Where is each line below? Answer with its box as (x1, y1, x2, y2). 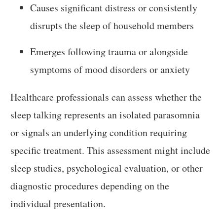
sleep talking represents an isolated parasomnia (10, 108, 200, 121)
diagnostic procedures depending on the (10, 179, 170, 192)
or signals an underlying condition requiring (10, 125, 187, 139)
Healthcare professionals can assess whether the (10, 90, 202, 104)
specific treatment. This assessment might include (10, 143, 211, 157)
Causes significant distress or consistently (30, 1, 198, 15)
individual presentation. (10, 196, 106, 210)
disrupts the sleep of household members (30, 19, 194, 33)
